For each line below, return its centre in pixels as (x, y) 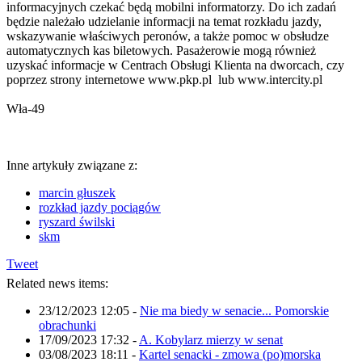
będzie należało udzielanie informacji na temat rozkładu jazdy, (164, 21)
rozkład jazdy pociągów (100, 207)
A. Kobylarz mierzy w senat (211, 339)
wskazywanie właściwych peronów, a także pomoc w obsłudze (168, 36)
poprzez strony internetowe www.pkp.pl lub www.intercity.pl (164, 79)
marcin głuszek (77, 192)
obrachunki (67, 325)
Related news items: (57, 283)
